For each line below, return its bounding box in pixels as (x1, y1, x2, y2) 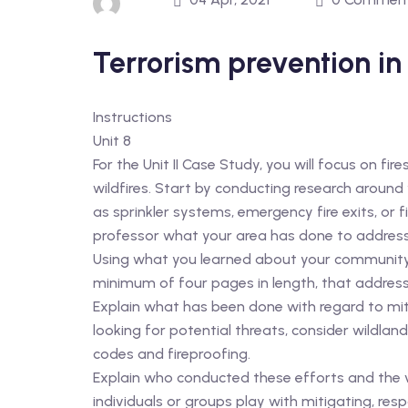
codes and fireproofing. (93, 345, 250, 362)
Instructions (93, 108, 172, 126)
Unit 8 (93, 132, 131, 149)
